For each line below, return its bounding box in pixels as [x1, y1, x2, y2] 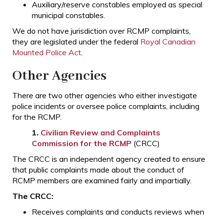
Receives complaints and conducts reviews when [32, 207, 204, 217]
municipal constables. [32, 10, 105, 21]
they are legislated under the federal [12, 37, 140, 47]
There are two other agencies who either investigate [12, 90, 197, 101]
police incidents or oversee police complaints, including [12, 101, 199, 111]
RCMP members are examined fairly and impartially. [12, 175, 194, 186]
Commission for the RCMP [32, 138, 131, 149]
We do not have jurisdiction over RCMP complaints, [12, 26, 191, 36]
